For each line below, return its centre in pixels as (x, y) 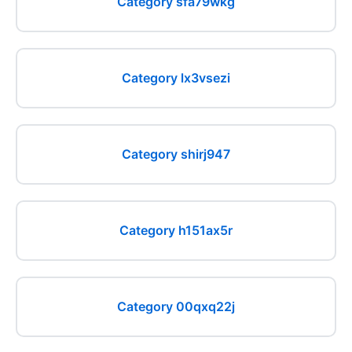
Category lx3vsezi (176, 78)
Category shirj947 (176, 154)
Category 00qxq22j (176, 306)
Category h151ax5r (176, 230)
